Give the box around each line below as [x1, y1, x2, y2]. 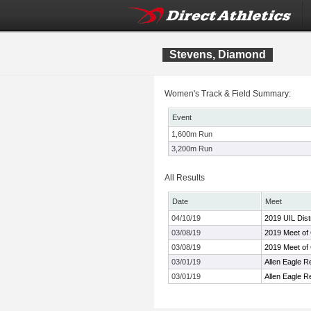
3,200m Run [171, 144, 212, 153]
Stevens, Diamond [169, 49, 266, 60]
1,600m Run [171, 130, 212, 138]
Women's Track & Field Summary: [165, 89, 291, 99]
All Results [165, 173, 205, 183]
